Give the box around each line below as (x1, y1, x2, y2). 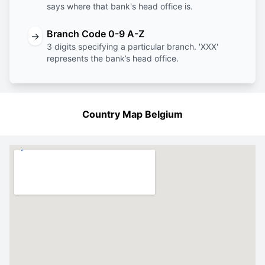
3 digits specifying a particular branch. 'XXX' (47, 41, 218, 51)
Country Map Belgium (82, 108, 183, 120)
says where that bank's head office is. (47, 1, 193, 11)
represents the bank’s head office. (47, 53, 179, 63)
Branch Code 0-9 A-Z (47, 28, 144, 40)
